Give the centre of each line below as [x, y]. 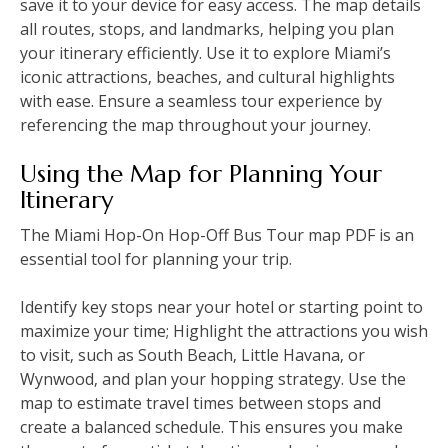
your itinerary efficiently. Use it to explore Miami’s [205, 53]
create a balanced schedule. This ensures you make [211, 427]
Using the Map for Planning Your [201, 174]
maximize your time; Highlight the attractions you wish [224, 331]
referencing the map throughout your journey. [195, 125]
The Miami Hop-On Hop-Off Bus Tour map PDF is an [217, 235]
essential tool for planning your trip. [156, 259]
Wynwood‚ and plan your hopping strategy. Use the [213, 379]
